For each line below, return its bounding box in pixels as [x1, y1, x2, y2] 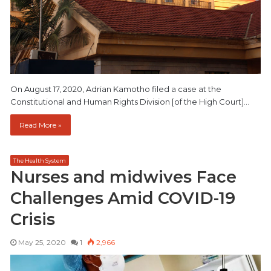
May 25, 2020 [18, 238, 66, 247]
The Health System [13, 157, 66, 165]
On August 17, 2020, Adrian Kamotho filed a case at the [10, 84, 221, 94]
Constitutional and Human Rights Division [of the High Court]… [10, 97, 249, 107]
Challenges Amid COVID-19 [10, 188, 235, 209]
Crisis [10, 209, 55, 230]
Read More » [19, 120, 62, 130]
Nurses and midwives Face [10, 167, 237, 188]
